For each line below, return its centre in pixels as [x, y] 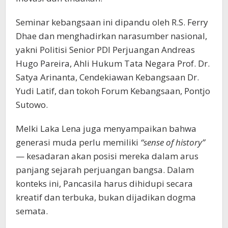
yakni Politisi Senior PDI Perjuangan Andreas [105, 49]
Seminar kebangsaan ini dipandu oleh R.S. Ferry [112, 22]
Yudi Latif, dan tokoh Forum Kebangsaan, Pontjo [113, 91]
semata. [32, 211]
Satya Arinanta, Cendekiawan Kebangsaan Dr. [107, 77]
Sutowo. [32, 104]
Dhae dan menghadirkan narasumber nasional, [111, 36]
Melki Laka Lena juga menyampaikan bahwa [106, 128]
